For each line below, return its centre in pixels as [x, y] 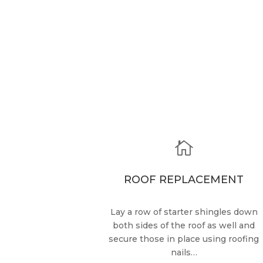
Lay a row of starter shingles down [184, 212]
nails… [184, 252]
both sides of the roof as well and [184, 225]
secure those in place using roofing [184, 239]
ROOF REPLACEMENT [184, 179]
